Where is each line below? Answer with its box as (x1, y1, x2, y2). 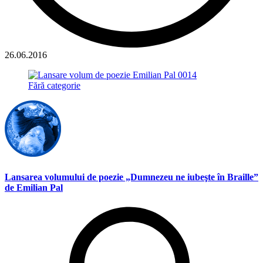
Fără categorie (28, 80, 80, 91)
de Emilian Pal (5, 182, 63, 193)
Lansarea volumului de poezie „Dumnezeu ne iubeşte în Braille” (5, 171, 258, 182)
